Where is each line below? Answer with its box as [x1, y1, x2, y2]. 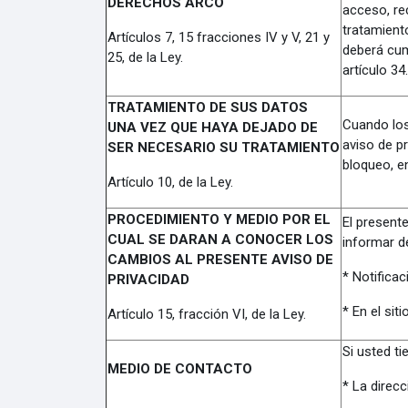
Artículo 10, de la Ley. [107, 174, 233, 190]
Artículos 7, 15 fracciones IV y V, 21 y [107, 29, 330, 46]
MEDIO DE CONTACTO [107, 361, 252, 377]
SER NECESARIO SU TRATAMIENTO [107, 139, 340, 156]
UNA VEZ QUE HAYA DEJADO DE [107, 119, 318, 136]
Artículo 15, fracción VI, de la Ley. [107, 306, 306, 322]
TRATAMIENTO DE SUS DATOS [107, 99, 308, 116]
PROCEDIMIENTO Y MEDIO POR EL [107, 211, 331, 228]
